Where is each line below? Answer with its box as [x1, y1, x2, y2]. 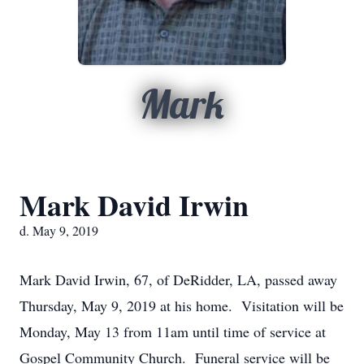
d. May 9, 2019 [19, 222, 98, 239]
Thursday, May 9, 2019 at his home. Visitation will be [19, 296, 344, 315]
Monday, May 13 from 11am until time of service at [19, 322, 326, 341]
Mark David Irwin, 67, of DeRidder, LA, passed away [19, 270, 337, 289]
